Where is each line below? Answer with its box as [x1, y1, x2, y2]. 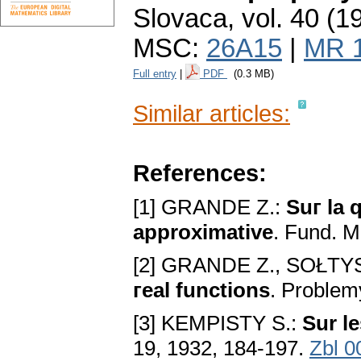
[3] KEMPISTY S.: [133, 311, 302, 336]
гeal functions [133, 278, 270, 303]
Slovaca [133, 4, 227, 34]
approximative [133, 220, 273, 245]
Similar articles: [133, 100, 290, 127]
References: [133, 160, 267, 187]
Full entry [133, 68, 176, 81]
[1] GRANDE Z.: [133, 195, 286, 220]
